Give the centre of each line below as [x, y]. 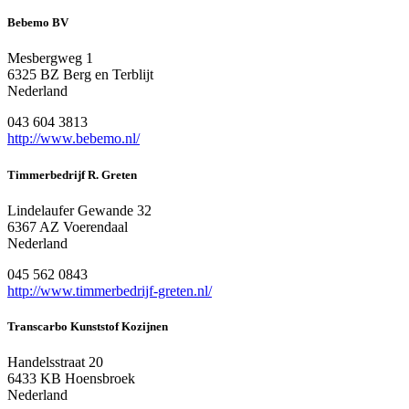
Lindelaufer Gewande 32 [79, 210]
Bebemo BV [38, 23]
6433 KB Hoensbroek [71, 379]
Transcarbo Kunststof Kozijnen [88, 326]
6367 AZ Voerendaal [68, 226]
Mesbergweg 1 [50, 58]
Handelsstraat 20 [55, 362]
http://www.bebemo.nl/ [73, 139]
